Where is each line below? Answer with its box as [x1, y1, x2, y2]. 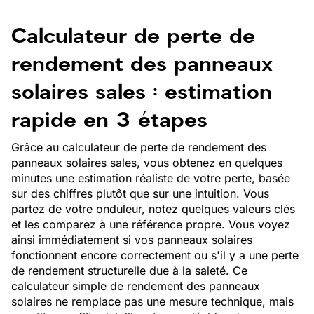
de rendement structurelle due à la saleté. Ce [11, 264, 247, 278]
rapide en [11, 105, 116, 135]
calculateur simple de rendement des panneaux [11, 279, 260, 293]
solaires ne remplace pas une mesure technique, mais [11, 294, 294, 308]
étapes [130, 105, 207, 135]
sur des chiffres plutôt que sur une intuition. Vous [11, 186, 269, 200]
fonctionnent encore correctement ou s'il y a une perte [11, 248, 299, 262]
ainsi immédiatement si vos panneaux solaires [11, 233, 252, 247]
